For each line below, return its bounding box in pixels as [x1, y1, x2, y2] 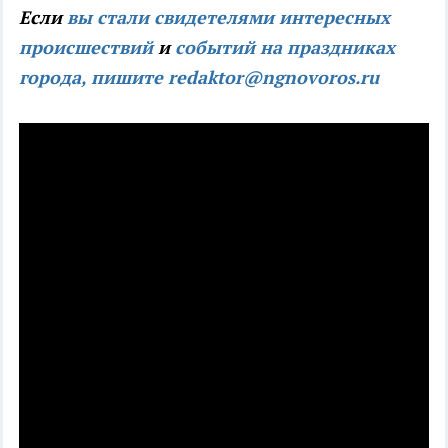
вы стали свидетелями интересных [67, 6, 390, 30]
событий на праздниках [175, 36, 395, 60]
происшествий [19, 36, 153, 60]
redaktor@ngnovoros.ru [168, 66, 379, 90]
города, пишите [19, 66, 168, 90]
